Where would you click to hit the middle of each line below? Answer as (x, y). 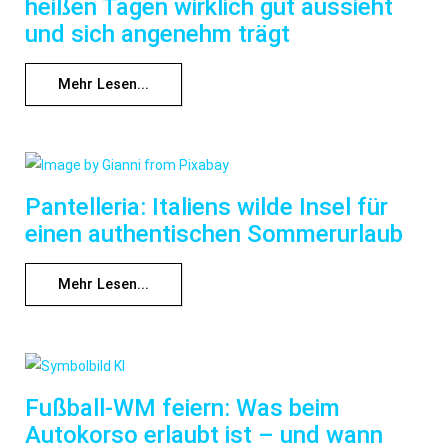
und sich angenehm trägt (157, 34)
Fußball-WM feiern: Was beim (182, 407)
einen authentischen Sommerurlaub (214, 234)
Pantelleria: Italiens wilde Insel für (206, 207)
